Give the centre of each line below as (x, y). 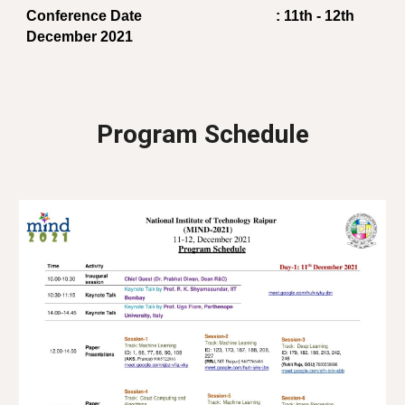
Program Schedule (202, 134)
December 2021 (80, 37)
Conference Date (85, 16)
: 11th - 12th (306, 16)
